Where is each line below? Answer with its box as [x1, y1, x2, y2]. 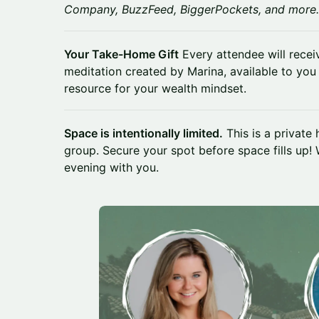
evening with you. [64, 160, 159, 174]
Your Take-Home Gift [64, 47, 179, 61]
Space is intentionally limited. [64, 126, 223, 140]
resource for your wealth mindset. [64, 81, 246, 95]
